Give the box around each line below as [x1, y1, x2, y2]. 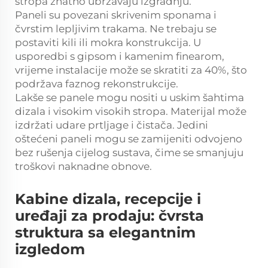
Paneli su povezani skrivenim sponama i [15, 9, 217, 22]
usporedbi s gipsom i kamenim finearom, [15, 50, 224, 63]
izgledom [15, 240, 85, 258]
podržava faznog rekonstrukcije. [15, 78, 178, 90]
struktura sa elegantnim [15, 224, 196, 242]
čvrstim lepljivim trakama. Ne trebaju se [15, 23, 217, 35]
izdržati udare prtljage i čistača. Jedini [15, 119, 208, 132]
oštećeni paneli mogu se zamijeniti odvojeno [15, 133, 242, 145]
